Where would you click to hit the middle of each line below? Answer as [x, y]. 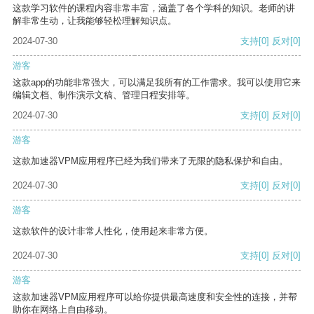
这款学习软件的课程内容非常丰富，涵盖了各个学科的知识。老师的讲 [154, 8]
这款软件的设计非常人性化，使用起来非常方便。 [113, 231]
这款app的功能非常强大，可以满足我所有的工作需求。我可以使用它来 [157, 83]
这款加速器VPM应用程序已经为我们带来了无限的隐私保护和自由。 [150, 161]
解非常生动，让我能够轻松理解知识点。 [95, 21]
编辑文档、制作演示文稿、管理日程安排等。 [104, 95]
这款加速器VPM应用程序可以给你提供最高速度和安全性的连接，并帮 [155, 297]
